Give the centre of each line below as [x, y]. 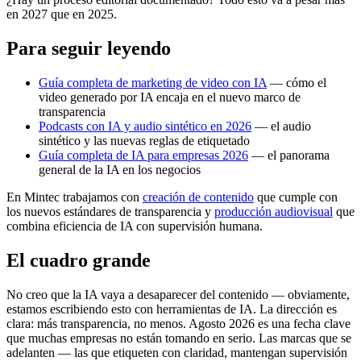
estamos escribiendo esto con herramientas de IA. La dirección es [172, 309]
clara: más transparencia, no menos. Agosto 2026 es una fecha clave [178, 324]
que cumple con [296, 197]
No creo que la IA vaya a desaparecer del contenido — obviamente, [178, 295]
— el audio [281, 127]
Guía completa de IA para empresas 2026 [143, 156]
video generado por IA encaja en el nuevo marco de [170, 98]
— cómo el [297, 83]
